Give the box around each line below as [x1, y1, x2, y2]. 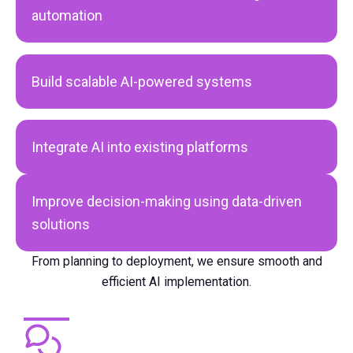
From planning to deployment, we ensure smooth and [31, 254, 322, 269]
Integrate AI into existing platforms [32, 139, 248, 155]
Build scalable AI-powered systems [32, 72, 252, 90]
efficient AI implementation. [102, 274, 251, 289]
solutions [32, 216, 90, 232]
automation [32, 7, 102, 24]
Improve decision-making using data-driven [32, 193, 302, 210]
